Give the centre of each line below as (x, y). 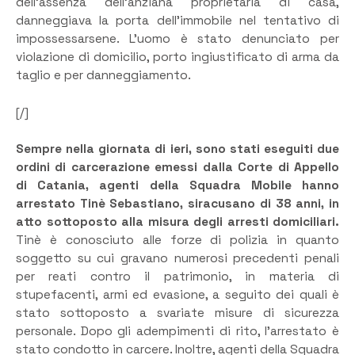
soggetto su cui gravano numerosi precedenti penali (177, 258)
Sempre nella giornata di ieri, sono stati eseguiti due (177, 149)
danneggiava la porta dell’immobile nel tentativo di (177, 21)
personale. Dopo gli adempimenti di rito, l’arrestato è (177, 331)
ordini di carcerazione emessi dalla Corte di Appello (177, 167)
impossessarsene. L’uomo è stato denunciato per (177, 39)
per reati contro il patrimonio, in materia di (177, 277)
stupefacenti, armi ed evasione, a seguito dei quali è (177, 295)
